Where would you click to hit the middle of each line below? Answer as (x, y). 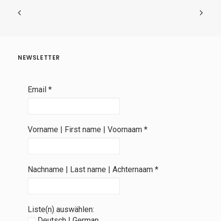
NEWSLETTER (39, 57)
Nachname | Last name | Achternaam (91, 169)
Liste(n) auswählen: (61, 209)
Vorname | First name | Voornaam (86, 129)
